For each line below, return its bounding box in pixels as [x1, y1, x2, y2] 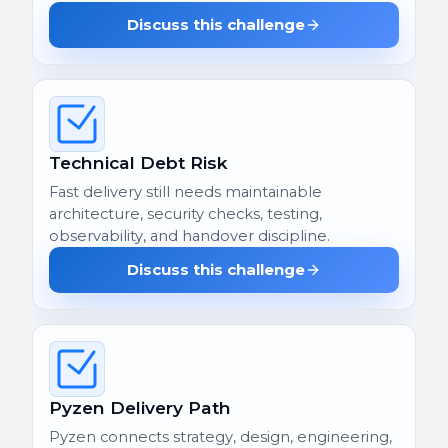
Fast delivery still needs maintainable [49, 182, 322, 201]
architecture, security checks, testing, [49, 204, 322, 223]
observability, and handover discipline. [49, 226, 330, 245]
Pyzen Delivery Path [49, 396, 231, 418]
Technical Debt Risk [49, 151, 228, 173]
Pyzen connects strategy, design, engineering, [49, 427, 392, 446]
